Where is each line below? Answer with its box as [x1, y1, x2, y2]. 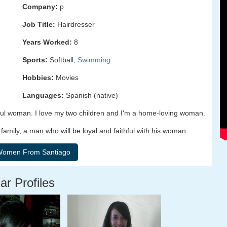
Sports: [22, 56, 48, 64]
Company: [22, 3, 58, 11]
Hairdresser [55, 20, 95, 28]
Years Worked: [22, 38, 72, 46]
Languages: [22, 91, 64, 99]
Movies [54, 73, 79, 82]
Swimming [78, 56, 110, 64]
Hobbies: [22, 73, 54, 82]
